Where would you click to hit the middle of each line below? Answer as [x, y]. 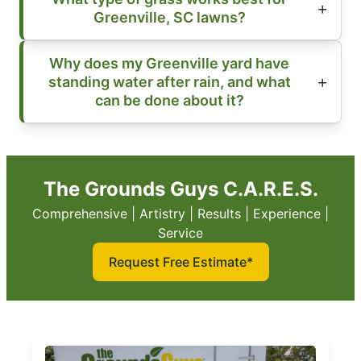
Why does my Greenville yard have [169, 63]
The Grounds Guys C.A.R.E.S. [180, 189]
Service [180, 232]
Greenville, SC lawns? [169, 17]
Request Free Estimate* [180, 261]
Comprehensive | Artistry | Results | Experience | [180, 213]
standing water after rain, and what [169, 81]
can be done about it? [169, 100]
